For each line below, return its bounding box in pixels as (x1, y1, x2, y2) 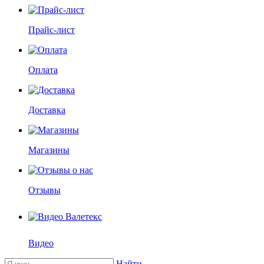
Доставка (28, 105, 65, 115)
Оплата (28, 65, 58, 75)
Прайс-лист (28, 25, 75, 35)
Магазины (28, 145, 70, 155)
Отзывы (28, 185, 61, 195)
